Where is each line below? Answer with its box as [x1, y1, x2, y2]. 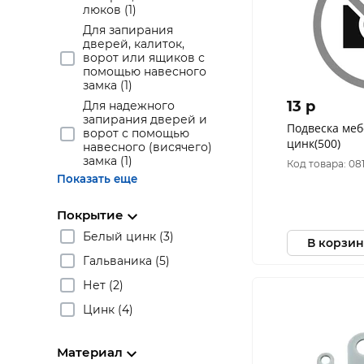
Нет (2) [83, 277, 123, 292]
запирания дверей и [83, 112, 207, 127]
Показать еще [57, 172, 137, 185]
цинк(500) [287, 136, 341, 151]
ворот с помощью [83, 126, 189, 141]
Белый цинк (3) [83, 228, 174, 244]
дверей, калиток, [83, 37, 184, 51]
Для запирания [83, 23, 173, 37]
